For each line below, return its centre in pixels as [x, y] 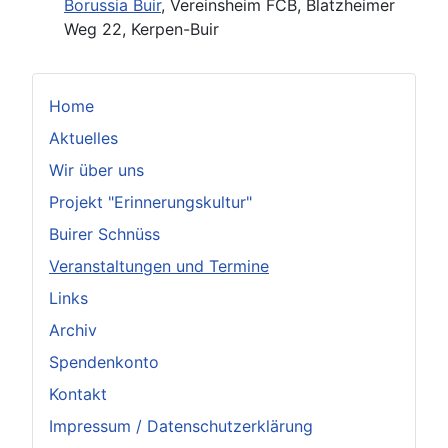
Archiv [73, 329]
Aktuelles [83, 137]
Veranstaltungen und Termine [159, 265]
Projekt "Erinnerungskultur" [150, 201]
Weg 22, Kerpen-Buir [141, 28]
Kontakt [78, 393]
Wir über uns [96, 169]
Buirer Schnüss [104, 233]
